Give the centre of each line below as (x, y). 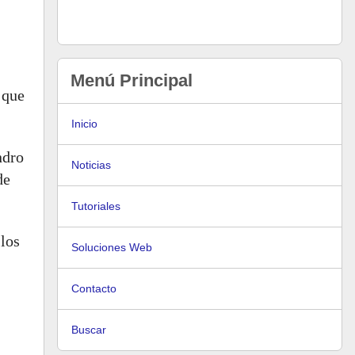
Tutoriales (96, 206)
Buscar (89, 330)
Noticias (91, 165)
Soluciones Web (112, 247)
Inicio (84, 124)
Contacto (94, 288)
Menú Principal (132, 80)
